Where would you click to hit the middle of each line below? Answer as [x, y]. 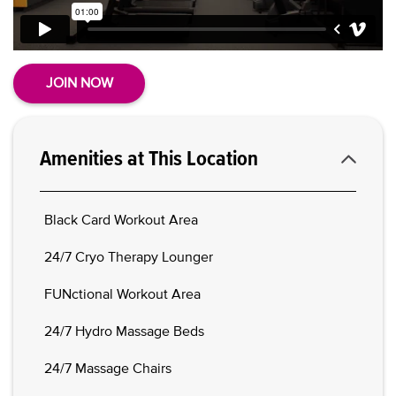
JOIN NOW [79, 83]
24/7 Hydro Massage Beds [124, 331]
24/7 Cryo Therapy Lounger [129, 257]
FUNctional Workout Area [122, 294]
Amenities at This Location [149, 159]
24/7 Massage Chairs [108, 368]
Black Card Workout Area [121, 220]
